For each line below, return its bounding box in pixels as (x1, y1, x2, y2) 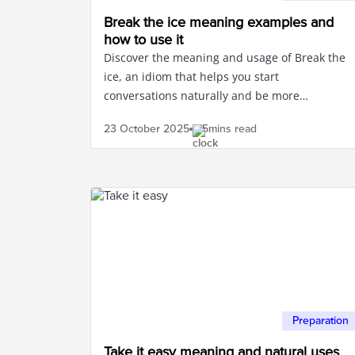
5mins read (202, 122, 257, 136)
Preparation (292, 314, 349, 327)
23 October (104, 122, 160, 136)
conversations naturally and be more (104, 88, 300, 103)
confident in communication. (104, 107, 256, 122)
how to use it (104, 31, 183, 48)
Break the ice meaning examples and (104, 13, 334, 31)
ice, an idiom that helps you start (104, 69, 279, 84)
